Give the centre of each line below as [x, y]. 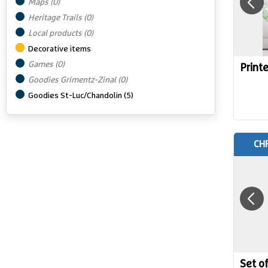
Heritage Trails [56, 18]
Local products [56, 33]
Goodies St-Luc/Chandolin [76, 96]
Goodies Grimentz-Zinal [73, 80]
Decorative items [60, 49]
